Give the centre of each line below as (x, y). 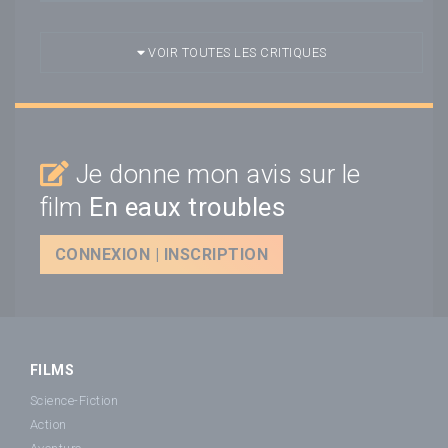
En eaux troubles (187, 206)
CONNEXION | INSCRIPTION (162, 254)
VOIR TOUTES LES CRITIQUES (236, 52)
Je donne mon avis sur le (215, 173)
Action (48, 425)
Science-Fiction (74, 401)
